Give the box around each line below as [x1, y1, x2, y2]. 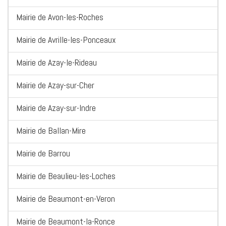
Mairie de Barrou [16, 147, 70, 159]
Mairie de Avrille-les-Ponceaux [16, 34, 116, 46]
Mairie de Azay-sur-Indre [16, 102, 96, 114]
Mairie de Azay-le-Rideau [16, 56, 97, 69]
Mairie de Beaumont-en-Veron [16, 193, 115, 205]
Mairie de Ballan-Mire [16, 125, 86, 137]
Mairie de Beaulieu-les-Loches [16, 170, 116, 182]
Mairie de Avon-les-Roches [16, 11, 103, 23]
